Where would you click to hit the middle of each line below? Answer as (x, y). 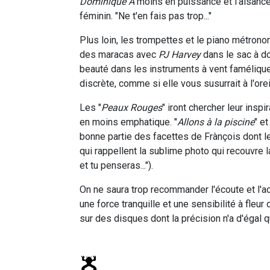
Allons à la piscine (216, 122)
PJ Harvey (180, 54)
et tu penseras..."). (116, 165)
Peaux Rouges (132, 107)
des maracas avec (119, 54)
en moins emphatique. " (128, 122)
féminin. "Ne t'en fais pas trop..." (146, 16)
